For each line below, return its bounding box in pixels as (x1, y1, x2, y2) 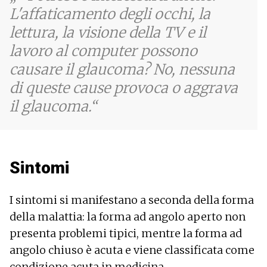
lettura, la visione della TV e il (10, 23, 206, 42)
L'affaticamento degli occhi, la (10, 4, 210, 23)
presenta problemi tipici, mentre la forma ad (10, 226, 242, 240)
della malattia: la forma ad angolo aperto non (10, 209, 246, 223)
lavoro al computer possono (10, 41, 197, 60)
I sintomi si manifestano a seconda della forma (10, 193, 254, 207)
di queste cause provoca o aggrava (10, 78, 238, 97)
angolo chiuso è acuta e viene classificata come (10, 243, 254, 257)
